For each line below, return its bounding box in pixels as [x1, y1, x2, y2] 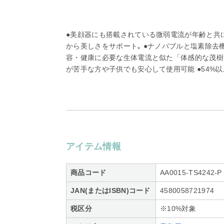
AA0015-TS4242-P [160, 168, 222, 176]
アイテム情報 [66, 141, 121, 151]
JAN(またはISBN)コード [70, 186, 150, 194]
